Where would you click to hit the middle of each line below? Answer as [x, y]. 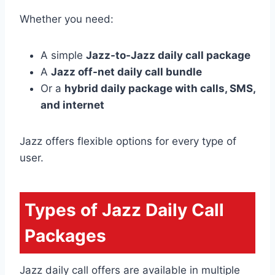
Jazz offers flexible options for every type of [128, 141]
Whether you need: [67, 19]
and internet [72, 105]
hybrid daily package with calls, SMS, [160, 88]
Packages [65, 235]
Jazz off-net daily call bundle [126, 72]
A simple [63, 55]
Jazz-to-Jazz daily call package [168, 55]
